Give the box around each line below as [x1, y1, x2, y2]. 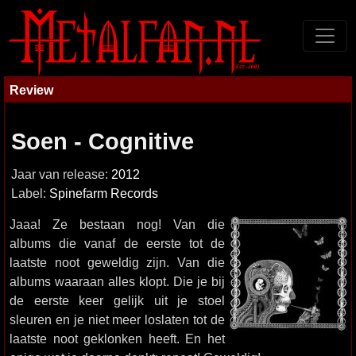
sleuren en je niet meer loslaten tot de [10, 312, 225, 327]
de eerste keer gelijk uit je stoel [10, 293, 225, 308]
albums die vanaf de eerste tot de [10, 236, 225, 250]
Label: [11, 187, 49, 200]
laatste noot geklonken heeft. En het [10, 331, 225, 346]
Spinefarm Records [49, 187, 158, 200]
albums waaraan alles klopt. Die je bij [10, 274, 225, 288]
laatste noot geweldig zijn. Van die [10, 255, 225, 269]
